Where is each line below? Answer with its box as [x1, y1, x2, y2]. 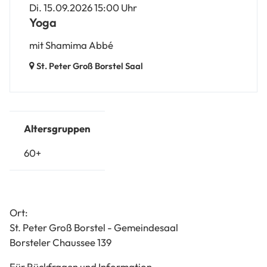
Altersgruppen [24, 122, 91, 135]
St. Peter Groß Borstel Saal [36, 60, 143, 72]
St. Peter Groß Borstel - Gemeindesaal [10, 221, 178, 234]
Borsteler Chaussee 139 [10, 235, 111, 249]
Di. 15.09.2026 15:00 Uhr [29, 1, 137, 14]
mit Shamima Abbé [29, 38, 113, 51]
